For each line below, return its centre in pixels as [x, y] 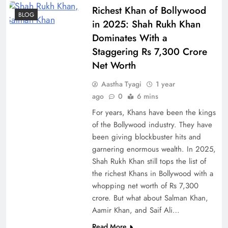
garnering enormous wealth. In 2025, [154, 149]
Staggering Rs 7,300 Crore [149, 51]
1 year [165, 84]
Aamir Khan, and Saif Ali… [136, 210]
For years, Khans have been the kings [154, 112]
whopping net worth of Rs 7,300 [145, 186]
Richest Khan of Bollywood [149, 10]
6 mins [147, 96]
